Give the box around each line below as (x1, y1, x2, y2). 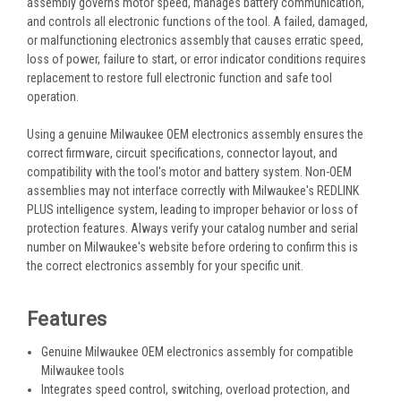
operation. (27, 89, 79, 104)
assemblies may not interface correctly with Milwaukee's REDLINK (27, 183, 359, 198)
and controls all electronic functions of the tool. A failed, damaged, (27, 13, 368, 29)
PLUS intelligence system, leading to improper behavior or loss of (27, 201, 358, 217)
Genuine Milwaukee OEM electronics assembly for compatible (41, 345, 354, 360)
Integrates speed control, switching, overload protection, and (41, 382, 351, 397)
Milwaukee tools (41, 363, 125, 379)
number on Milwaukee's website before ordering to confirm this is (27, 239, 358, 254)
